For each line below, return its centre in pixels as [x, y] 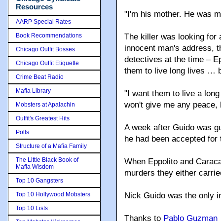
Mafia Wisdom [35, 166]
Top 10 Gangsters [39, 180]
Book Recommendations [49, 35]
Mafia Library [33, 91]
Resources [34, 7]
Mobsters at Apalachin [45, 104]
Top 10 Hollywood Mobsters [53, 194]
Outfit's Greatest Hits [43, 118]
